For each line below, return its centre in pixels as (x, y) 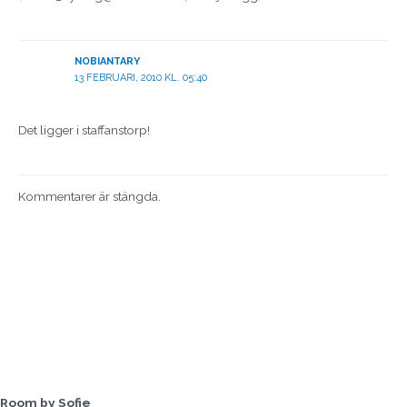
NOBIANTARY (107, 61)
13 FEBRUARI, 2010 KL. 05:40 (140, 77)
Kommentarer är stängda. (89, 197)
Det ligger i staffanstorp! (84, 129)
